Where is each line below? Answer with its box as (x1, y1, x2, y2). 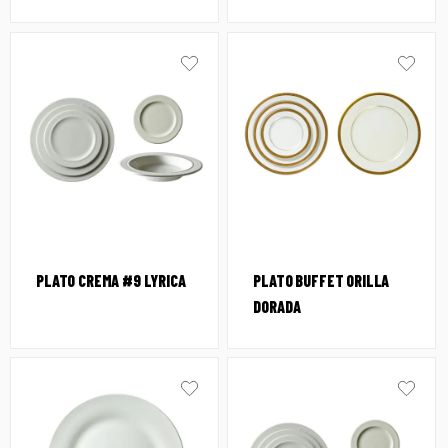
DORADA (253, 296, 301, 316)
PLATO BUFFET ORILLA (253, 270, 390, 290)
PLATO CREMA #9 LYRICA (36, 270, 186, 290)
